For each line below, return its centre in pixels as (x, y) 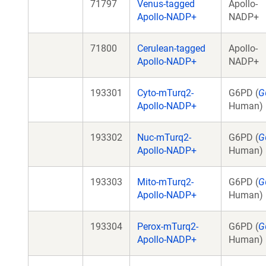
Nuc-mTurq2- (164, 137)
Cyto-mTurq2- (165, 93)
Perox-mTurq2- (168, 227)
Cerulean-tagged (171, 48)
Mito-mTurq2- (165, 182)
